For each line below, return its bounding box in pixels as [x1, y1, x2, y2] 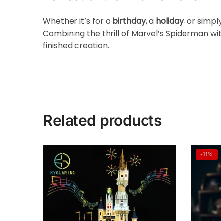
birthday [112, 15, 146, 27]
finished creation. [43, 39, 110, 51]
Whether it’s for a [43, 15, 113, 27]
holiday [156, 15, 184, 27]
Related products [43, 111, 162, 130]
